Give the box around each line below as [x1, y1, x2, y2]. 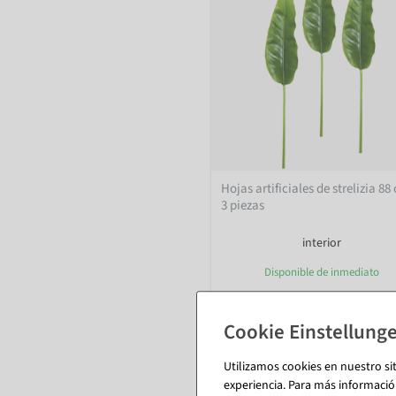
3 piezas [221, 196, 265, 216]
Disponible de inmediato [264, 264, 379, 281]
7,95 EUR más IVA [221, 331, 309, 349]
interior [302, 234, 341, 253]
